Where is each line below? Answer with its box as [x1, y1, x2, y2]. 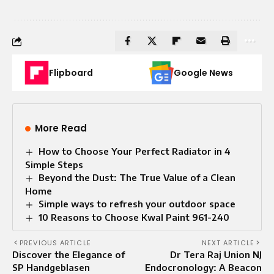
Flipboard [49, 67, 93, 80]
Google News [174, 67, 233, 80]
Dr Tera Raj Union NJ [170, 249, 262, 261]
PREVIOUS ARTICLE [20, 238, 91, 248]
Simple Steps [25, 159, 83, 171]
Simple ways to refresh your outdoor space [39, 198, 236, 210]
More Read [35, 122, 87, 135]
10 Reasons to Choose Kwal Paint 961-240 [39, 212, 230, 223]
